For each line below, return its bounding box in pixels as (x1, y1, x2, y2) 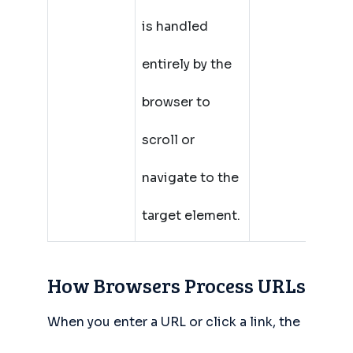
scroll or (142, 132, 195, 148)
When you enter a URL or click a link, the (47, 314, 300, 330)
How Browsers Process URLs (47, 272, 306, 299)
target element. (142, 207, 240, 224)
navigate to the (142, 169, 239, 186)
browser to (142, 94, 210, 110)
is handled (142, 18, 208, 35)
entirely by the (142, 56, 232, 72)
